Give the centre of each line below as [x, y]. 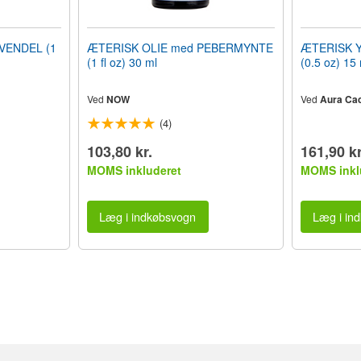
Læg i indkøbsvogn [148, 217]
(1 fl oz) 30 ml [122, 62]
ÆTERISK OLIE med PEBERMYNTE [180, 47]
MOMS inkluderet [134, 170]
